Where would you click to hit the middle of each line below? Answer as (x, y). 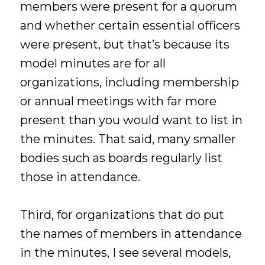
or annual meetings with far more (119, 101)
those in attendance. (80, 177)
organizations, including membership (130, 82)
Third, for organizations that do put (122, 215)
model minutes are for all (93, 63)
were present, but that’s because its (125, 44)
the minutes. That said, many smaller (128, 139)
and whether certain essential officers (130, 25)
